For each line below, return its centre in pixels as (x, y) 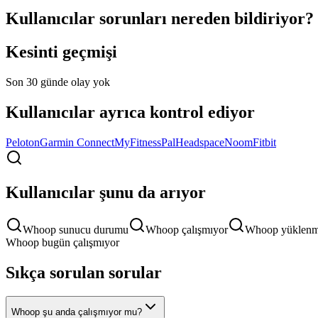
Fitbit (264, 142)
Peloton (23, 142)
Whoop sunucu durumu (76, 229)
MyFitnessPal (145, 142)
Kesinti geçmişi (61, 52)
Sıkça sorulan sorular (84, 272)
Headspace (200, 142)
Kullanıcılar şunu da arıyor (106, 192)
